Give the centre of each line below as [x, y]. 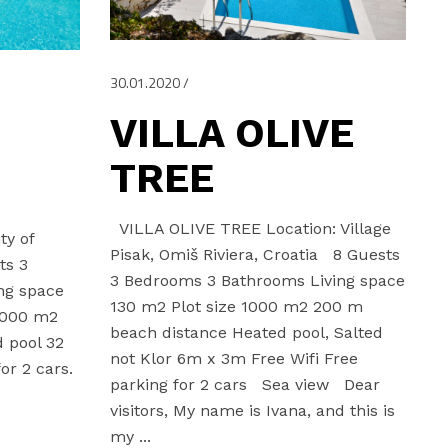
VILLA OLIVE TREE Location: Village [250, 228]
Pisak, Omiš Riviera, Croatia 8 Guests [254, 254]
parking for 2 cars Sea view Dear [244, 384]
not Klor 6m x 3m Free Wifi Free [233, 358]
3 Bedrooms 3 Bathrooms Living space [257, 280]
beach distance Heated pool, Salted [246, 332]
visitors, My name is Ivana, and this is [252, 410]
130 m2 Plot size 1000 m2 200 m [236, 306]
